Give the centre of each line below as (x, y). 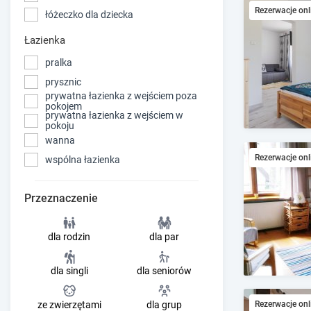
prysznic (63, 82)
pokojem (64, 107)
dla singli (69, 271)
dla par (164, 237)
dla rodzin (69, 237)
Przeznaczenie (61, 199)
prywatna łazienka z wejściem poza (121, 96)
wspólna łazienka (83, 159)
